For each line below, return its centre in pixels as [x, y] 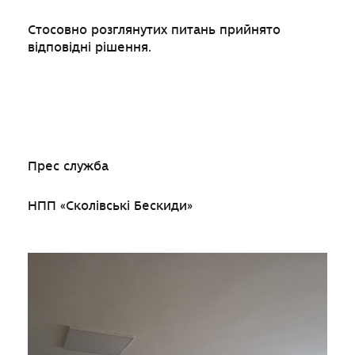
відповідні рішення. [90, 48]
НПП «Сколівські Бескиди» [110, 206]
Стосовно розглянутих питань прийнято [154, 31]
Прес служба [68, 167]
